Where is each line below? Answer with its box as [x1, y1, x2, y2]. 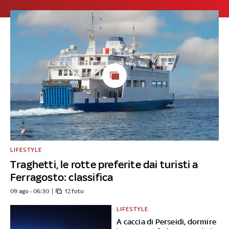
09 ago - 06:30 [10, 188, 49, 195]
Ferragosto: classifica [10, 171, 113, 184]
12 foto [64, 188, 84, 195]
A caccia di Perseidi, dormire [117, 217, 217, 226]
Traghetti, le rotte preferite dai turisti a [10, 158, 198, 171]
